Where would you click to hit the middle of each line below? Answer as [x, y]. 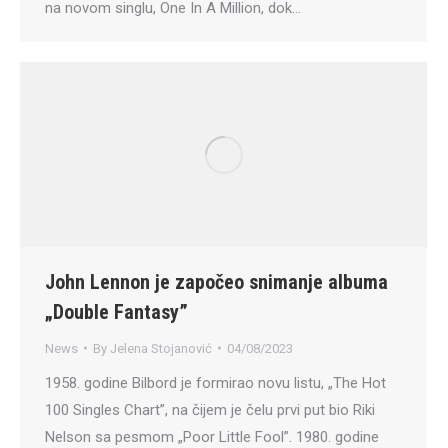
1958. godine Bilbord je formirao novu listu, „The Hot [215, 382]
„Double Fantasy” [116, 311]
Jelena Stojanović [161, 348]
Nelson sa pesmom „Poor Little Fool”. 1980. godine [212, 436]
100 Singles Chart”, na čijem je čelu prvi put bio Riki [210, 409]
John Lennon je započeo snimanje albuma [216, 281]
